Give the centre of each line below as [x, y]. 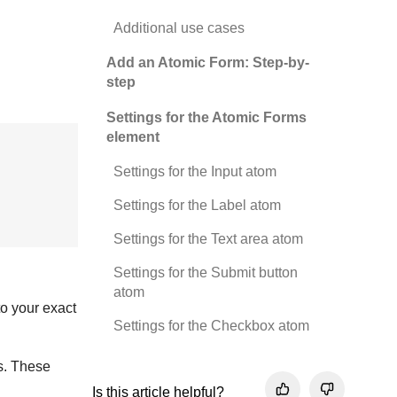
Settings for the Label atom [197, 205]
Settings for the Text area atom [208, 239]
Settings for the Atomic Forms [206, 117]
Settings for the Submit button [206, 272]
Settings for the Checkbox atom [211, 326]
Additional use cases [181, 28]
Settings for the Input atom [195, 171]
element [133, 137]
